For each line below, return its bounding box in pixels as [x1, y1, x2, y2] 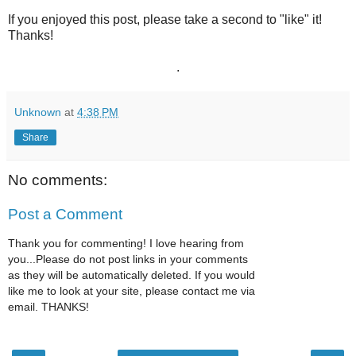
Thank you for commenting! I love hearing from [8, 236, 244, 250]
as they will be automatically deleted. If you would [8, 268, 255, 281]
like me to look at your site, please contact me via [8, 284, 255, 297]
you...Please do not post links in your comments [8, 252, 248, 265]
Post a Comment [8, 206, 122, 223]
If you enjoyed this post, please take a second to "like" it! [8, 12, 322, 26]
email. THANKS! [8, 300, 89, 313]
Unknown [14, 105, 61, 118]
